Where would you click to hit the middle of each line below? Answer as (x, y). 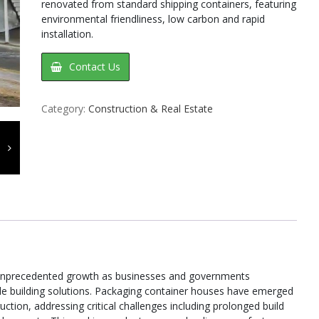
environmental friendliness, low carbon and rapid (153, 19)
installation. (67, 33)
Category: (64, 108)
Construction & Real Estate (150, 108)
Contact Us (94, 66)
